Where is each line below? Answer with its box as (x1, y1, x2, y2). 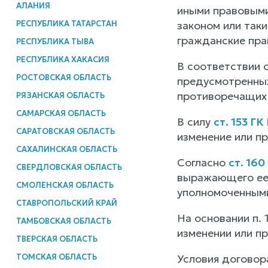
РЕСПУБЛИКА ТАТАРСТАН (16, 18, 117, 29)
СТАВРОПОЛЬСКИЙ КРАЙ (16, 197, 117, 208)
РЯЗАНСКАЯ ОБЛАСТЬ (16, 90, 105, 100)
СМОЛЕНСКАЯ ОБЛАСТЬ (16, 179, 114, 190)
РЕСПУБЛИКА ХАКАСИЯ (16, 54, 109, 65)
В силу (176, 115, 214, 129)
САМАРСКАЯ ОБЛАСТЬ (16, 108, 106, 118)
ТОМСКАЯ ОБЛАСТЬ (16, 251, 97, 262)
